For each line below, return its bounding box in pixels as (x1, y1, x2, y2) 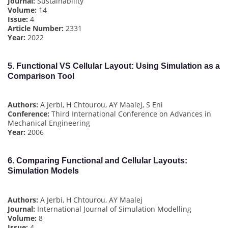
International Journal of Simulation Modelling (35, 204, 191, 214)
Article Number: (8, 23, 64, 33)
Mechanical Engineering (8, 118, 90, 128)
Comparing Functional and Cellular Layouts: (16, 156, 187, 165)
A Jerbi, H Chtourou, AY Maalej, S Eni (38, 100, 163, 110)
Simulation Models (8, 166, 79, 176)
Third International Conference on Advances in (49, 109, 211, 119)
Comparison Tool (8, 71, 74, 80)
